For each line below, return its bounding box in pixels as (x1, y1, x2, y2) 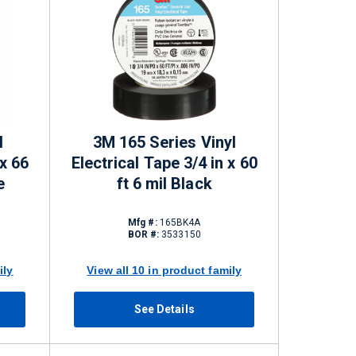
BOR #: (127, 229, 160, 240)
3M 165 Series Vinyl (92, 133, 236, 152)
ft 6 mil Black (116, 174, 212, 193)
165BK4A (157, 217, 201, 228)
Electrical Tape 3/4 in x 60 (71, 153, 257, 172)
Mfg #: (128, 217, 157, 228)
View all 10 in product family (87, 263, 242, 277)
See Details (133, 303, 195, 315)
